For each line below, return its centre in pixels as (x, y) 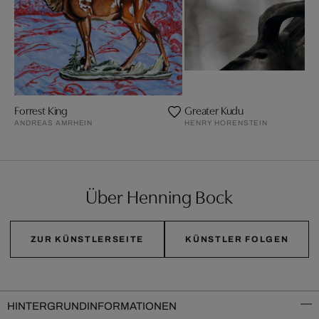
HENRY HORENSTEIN (226, 123)
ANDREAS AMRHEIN (54, 123)
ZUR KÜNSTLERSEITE (87, 240)
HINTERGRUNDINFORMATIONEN (92, 307)
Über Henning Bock (159, 196)
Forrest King (41, 110)
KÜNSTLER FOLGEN (237, 240)
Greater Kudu (214, 110)
